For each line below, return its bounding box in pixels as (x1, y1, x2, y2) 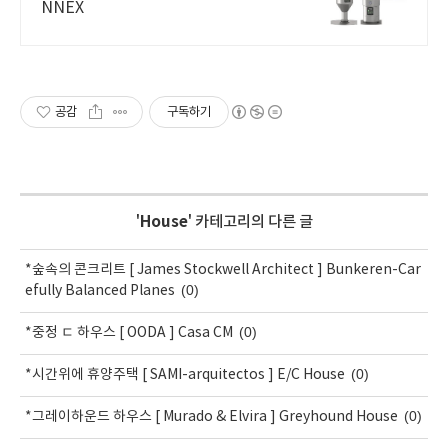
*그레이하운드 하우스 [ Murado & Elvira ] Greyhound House (25, 409, 398, 425)
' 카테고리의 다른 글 (187, 213, 313, 231)
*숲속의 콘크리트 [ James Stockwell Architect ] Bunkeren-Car (25, 262, 421, 278)
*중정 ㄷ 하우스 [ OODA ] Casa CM (25, 325, 233, 341)
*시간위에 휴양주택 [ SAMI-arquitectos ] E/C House (25, 367, 345, 383)
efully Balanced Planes (25, 283, 175, 299)
